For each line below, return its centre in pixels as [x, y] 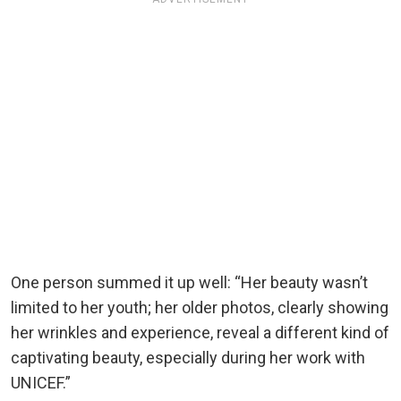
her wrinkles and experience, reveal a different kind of [200, 332]
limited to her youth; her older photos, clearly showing [200, 307]
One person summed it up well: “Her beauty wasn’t [189, 282]
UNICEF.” [41, 382]
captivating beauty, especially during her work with [188, 357]
